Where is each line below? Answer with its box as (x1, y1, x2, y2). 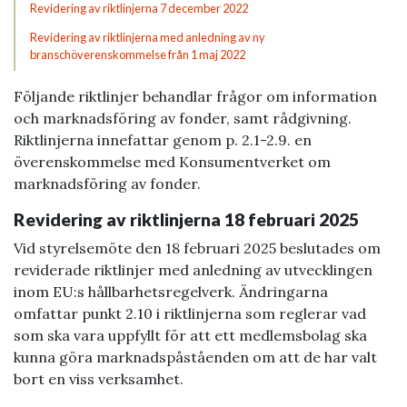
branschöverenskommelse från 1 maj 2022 (29, 46, 245, 62)
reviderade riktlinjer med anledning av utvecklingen (14, 260, 372, 279)
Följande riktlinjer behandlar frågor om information (14, 86, 377, 105)
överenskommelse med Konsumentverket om (14, 152, 331, 171)
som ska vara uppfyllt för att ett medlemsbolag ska (14, 325, 367, 344)
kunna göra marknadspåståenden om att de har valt (14, 347, 377, 366)
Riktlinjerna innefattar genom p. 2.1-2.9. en (14, 130, 312, 149)
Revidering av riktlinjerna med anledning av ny (29, 29, 265, 45)
